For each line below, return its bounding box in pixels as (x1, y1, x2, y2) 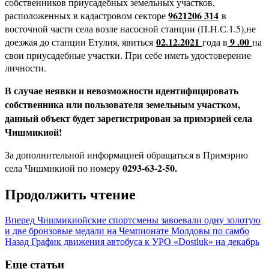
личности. (5, 61, 49, 74)
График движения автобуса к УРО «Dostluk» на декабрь (29, 236, 259, 247)
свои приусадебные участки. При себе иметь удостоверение (5, 48, 251, 61)
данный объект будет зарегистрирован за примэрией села (5, 110, 252, 125)
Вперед (5, 214, 35, 225)
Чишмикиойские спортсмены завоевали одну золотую (35, 214, 261, 225)
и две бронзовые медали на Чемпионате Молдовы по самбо (5, 225, 249, 236)
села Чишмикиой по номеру (5, 161, 122, 174)
